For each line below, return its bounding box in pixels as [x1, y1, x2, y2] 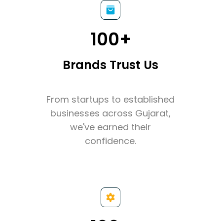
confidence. [85, 134, 136, 147]
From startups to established [46, 93, 175, 106]
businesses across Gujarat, [50, 107, 171, 119]
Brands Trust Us [63, 56, 158, 73]
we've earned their [70, 120, 151, 133]
